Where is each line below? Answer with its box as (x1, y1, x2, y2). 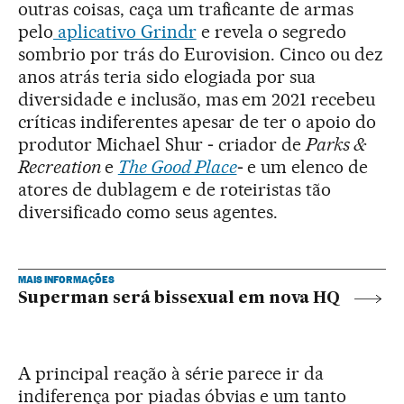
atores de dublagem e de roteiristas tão (18, 179, 332, 201)
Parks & (306, 133, 367, 156)
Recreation (18, 156, 105, 179)
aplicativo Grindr (52, 21, 197, 43)
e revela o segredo (196, 21, 347, 43)
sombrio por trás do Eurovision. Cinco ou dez (18, 43, 384, 66)
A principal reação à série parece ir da (18, 363, 325, 385)
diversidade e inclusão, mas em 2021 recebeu (18, 88, 376, 111)
